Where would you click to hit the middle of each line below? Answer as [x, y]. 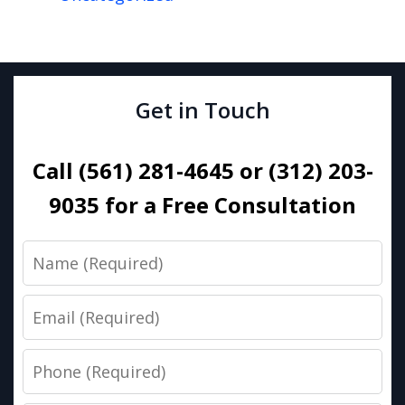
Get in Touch [202, 110]
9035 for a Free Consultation [202, 205]
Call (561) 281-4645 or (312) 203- [202, 170]
